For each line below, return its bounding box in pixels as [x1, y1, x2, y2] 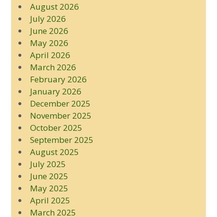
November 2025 [30, 109, 92, 121]
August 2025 [30, 146, 79, 157]
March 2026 [30, 61, 76, 73]
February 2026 [30, 73, 87, 85]
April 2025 [30, 194, 70, 206]
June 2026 [30, 25, 68, 36]
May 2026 [30, 37, 68, 48]
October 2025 [30, 122, 82, 133]
